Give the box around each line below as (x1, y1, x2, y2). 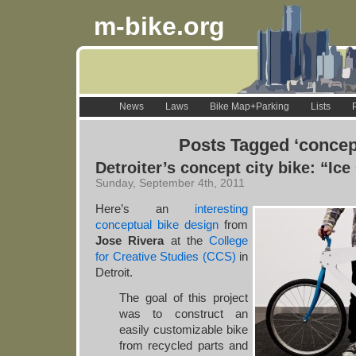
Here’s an (95, 202, 195, 215)
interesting (195, 202, 248, 215)
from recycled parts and (119, 339, 248, 352)
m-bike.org (94, 12, 225, 41)
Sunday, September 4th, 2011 (95, 177, 245, 189)
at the (164, 234, 209, 247)
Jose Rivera (95, 234, 164, 247)
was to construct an (119, 307, 248, 320)
